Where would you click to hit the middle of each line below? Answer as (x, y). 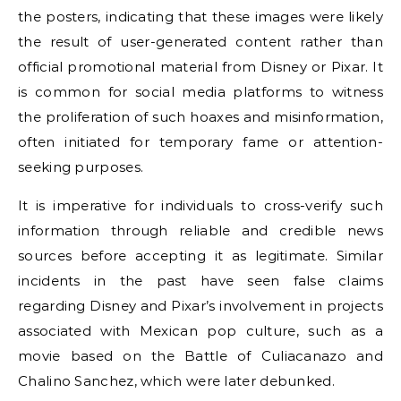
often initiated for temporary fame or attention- (200, 141)
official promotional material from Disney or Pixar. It (200, 66)
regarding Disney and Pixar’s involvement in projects (200, 305)
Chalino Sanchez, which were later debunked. (176, 380)
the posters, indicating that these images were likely (200, 16)
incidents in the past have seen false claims (200, 280)
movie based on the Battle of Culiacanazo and (200, 355)
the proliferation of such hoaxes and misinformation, (200, 116)
